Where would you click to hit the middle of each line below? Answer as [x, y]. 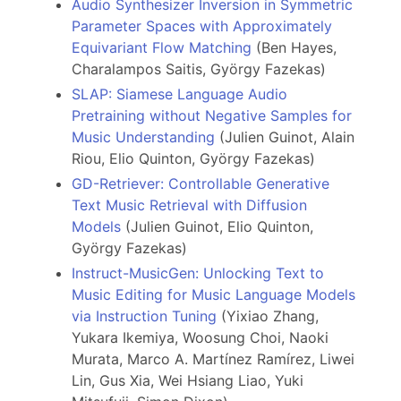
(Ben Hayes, [294, 48]
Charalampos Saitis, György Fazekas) [199, 69]
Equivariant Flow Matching [162, 48]
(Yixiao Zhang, [268, 316]
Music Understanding [143, 137]
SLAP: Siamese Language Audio [179, 94]
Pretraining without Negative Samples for [212, 116]
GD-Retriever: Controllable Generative [200, 184]
